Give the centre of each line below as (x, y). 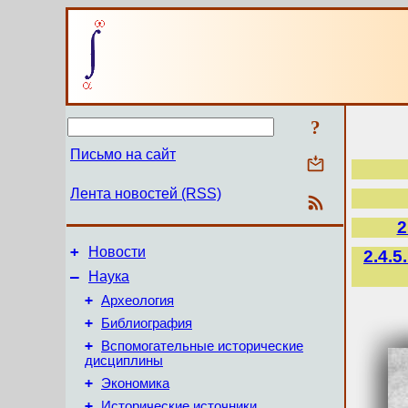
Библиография (147, 323)
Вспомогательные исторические (202, 346)
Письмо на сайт (123, 154)
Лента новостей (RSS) (146, 194)
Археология (138, 301)
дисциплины (124, 361)
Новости (117, 252)
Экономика (135, 383)
